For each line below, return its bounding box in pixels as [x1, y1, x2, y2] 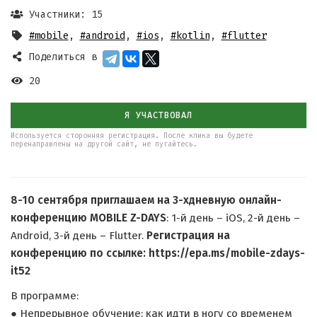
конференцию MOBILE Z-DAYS [11, 212, 166, 224]
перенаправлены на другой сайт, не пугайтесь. [11, 140, 197, 149]
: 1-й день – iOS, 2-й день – [166, 212, 300, 224]
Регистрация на [146, 229, 230, 242]
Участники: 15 [28, 8, 103, 21]
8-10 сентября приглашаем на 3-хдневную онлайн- [11, 194, 282, 207]
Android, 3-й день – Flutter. [11, 229, 146, 242]
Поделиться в [28, 51, 97, 63]
